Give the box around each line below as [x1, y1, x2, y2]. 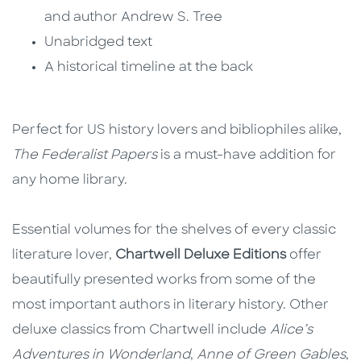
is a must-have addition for [157, 148, 336, 162]
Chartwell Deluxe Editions [115, 248, 286, 262]
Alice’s [270, 323, 313, 337]
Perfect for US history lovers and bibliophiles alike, [12, 123, 342, 137]
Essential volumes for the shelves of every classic [12, 223, 336, 237]
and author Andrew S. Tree [44, 10, 226, 24]
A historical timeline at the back [44, 60, 253, 74]
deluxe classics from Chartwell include [12, 323, 270, 337]
